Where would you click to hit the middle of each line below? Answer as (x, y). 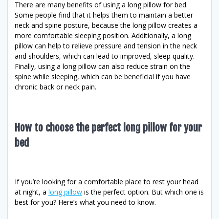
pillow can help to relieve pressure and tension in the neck (106, 45)
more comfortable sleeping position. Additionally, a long (103, 35)
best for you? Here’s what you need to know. (85, 202)
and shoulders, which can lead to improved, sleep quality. (105, 56)
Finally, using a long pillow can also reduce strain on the (102, 66)
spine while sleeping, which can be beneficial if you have (103, 76)
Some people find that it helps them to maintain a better (104, 15)
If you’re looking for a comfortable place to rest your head (107, 181)
